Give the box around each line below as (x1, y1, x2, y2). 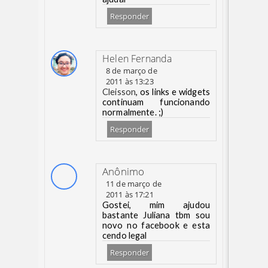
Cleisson (102, 87, 136, 97)
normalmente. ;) (102, 107, 164, 117)
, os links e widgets (136, 87, 210, 97)
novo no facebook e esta (102, 220, 210, 230)
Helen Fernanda (102, 52, 172, 65)
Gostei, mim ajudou (102, 200, 210, 210)
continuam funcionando (102, 97, 210, 107)
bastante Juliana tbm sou (102, 210, 210, 220)
